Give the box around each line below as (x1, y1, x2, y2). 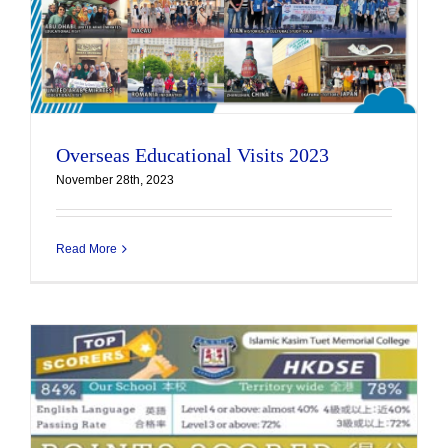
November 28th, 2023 (56, 173, 174, 188)
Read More (56, 242, 117, 257)
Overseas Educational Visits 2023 (56, 144, 329, 167)
